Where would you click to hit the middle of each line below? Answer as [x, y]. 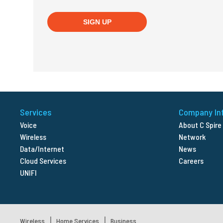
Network [192, 137]
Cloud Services [43, 161]
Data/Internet [42, 149]
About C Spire [200, 125]
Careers [191, 161]
